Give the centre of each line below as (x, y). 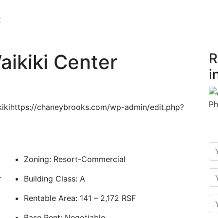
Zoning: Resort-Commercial (75, 159)
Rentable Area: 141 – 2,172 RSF (80, 198)
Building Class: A (54, 179)
